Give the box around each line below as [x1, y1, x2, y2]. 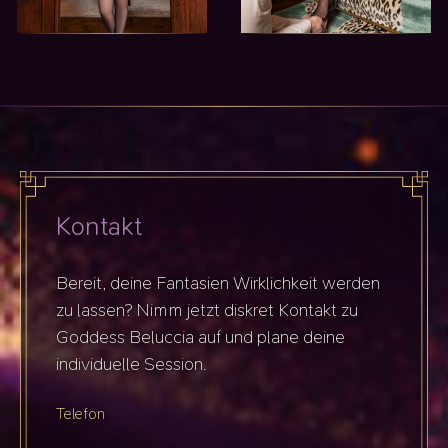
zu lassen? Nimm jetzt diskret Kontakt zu [56, 297, 359, 322]
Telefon [56, 402, 106, 424]
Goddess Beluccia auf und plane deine [56, 324, 346, 349]
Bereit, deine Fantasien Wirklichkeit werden [56, 270, 381, 295]
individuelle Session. [56, 351, 208, 376]
